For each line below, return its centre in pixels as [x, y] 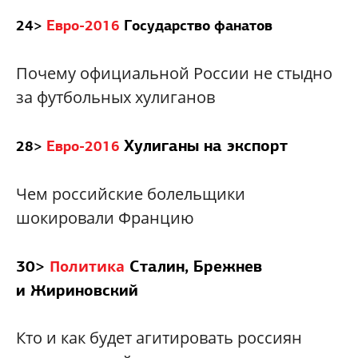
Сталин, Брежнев [196, 267]
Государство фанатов [198, 26]
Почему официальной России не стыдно [174, 74]
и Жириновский [77, 290]
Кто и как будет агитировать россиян [159, 338]
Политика [87, 267]
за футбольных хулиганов [115, 97]
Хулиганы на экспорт [206, 146]
